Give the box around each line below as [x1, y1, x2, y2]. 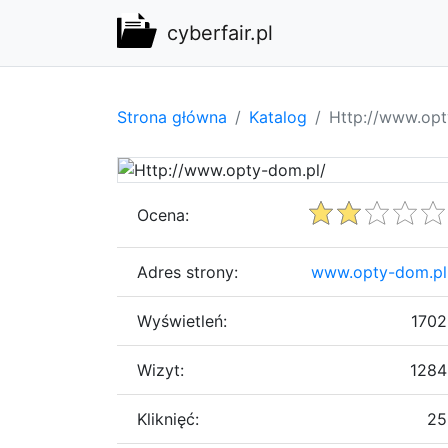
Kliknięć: [137, 408, 199, 429]
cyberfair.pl [167, 21, 273, 45]
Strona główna [117, 106, 227, 127]
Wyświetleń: [137, 310, 227, 331]
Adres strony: [137, 261, 238, 282]
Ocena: [137, 204, 189, 225]
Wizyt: [137, 359, 184, 380]
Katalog [249, 106, 307, 127]
